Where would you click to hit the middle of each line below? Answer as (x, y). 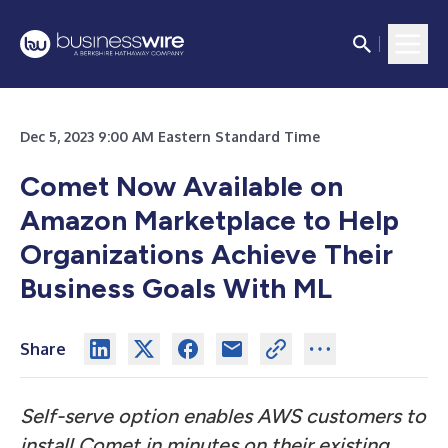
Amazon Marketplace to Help (209, 220)
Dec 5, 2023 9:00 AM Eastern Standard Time (170, 136)
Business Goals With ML (176, 288)
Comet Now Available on (181, 186)
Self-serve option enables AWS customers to (223, 416)
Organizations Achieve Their (206, 254)
